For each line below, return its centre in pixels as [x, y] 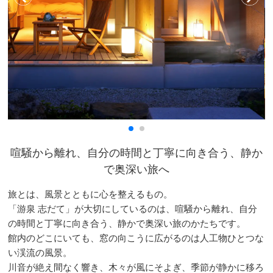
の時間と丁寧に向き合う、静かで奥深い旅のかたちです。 [127, 223]
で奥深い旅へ [136, 168]
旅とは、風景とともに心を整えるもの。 [90, 194]
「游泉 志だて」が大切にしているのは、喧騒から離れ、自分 [133, 208]
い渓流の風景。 [40, 252]
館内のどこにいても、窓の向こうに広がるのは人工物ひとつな [136, 238]
